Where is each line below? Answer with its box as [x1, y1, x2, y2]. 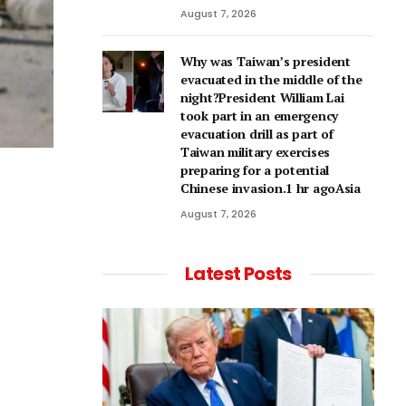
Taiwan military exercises [180, 143, 331, 160]
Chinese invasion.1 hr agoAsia [180, 179, 361, 197]
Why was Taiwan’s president [180, 53, 351, 70]
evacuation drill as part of [180, 125, 333, 142]
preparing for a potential [180, 161, 330, 179]
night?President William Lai [180, 89, 344, 106]
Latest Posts [185, 261, 292, 286]
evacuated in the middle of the [180, 71, 362, 88]
